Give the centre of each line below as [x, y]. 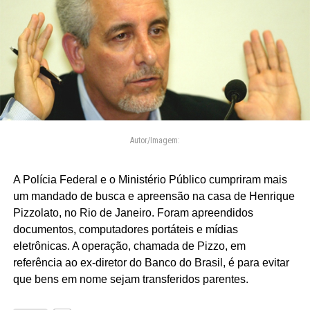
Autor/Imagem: [155, 141]
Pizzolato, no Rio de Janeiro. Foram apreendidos [133, 213]
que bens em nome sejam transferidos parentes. [130, 280]
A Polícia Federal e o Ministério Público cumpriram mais [150, 180]
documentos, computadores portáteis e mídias [125, 230]
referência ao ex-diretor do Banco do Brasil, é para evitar [151, 263]
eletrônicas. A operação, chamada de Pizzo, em [129, 246]
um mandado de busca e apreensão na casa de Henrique [154, 197]
